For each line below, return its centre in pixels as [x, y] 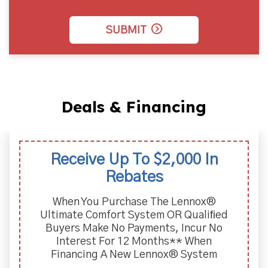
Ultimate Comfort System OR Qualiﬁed [134, 215]
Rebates [134, 177]
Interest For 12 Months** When [134, 242]
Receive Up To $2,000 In [134, 160]
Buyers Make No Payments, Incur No [134, 229]
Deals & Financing [134, 107]
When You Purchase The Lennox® [134, 202]
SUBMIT [126, 30]
